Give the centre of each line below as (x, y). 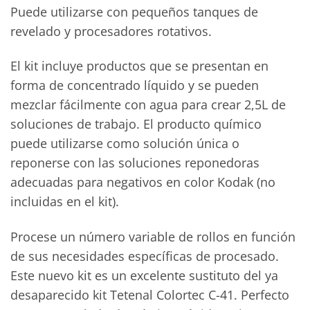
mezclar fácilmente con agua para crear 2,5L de (148, 105)
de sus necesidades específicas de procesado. (145, 256)
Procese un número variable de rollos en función (153, 237)
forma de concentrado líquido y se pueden (135, 85)
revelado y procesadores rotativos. (111, 31)
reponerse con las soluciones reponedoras (135, 163)
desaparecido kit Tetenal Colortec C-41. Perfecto (150, 295)
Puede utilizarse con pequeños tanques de (134, 11)
